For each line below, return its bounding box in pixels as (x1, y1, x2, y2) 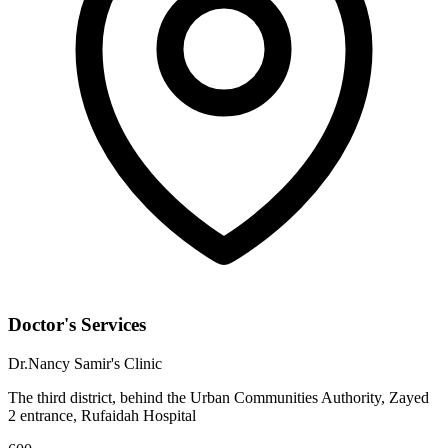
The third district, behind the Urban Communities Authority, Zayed (8, 389, 429, 407)
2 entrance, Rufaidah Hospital (8, 407, 196, 425)
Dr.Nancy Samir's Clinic (8, 355, 162, 373)
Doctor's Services (8, 314, 146, 336)
